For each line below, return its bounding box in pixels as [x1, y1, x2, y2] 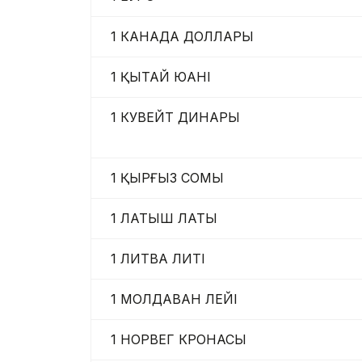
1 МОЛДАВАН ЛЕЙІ [103, 291, 238, 308]
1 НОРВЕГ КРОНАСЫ [103, 331, 246, 348]
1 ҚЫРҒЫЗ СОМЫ [103, 170, 224, 187]
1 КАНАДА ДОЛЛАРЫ [103, 28, 254, 45]
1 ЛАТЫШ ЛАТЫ [103, 210, 217, 227]
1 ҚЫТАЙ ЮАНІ [103, 69, 211, 86]
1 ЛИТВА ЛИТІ [103, 250, 205, 267]
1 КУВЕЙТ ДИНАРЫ [103, 109, 240, 126]
